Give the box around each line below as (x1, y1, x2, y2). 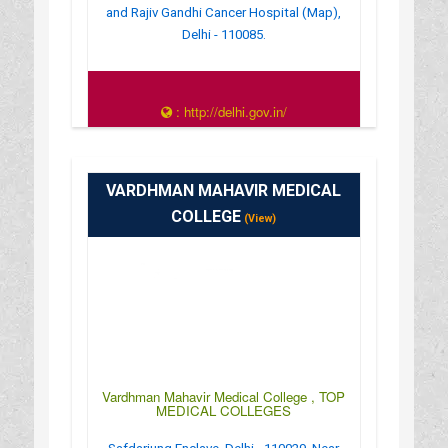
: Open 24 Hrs (188, 122, 270, 141)
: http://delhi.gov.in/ (171, 101, 287, 121)
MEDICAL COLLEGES (156, 400, 292, 420)
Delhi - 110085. (181, 26, 266, 42)
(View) (241, 211, 277, 225)
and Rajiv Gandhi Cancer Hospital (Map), (106, 4, 342, 20)
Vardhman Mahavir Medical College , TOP (102, 386, 346, 406)
